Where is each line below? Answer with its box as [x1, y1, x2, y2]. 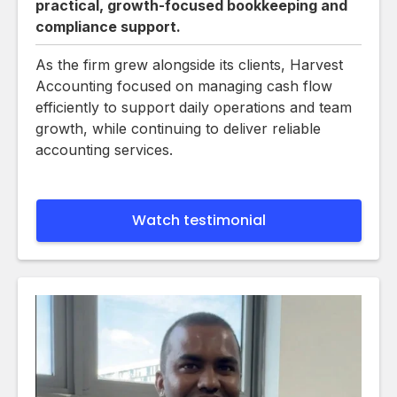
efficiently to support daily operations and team [35, 97, 352, 116]
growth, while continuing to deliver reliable [35, 119, 321, 137]
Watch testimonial [132, 209, 266, 230]
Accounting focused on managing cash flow [35, 76, 332, 95]
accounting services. [35, 140, 173, 159]
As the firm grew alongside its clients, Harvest [35, 55, 343, 74]
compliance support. [35, 17, 181, 35]
